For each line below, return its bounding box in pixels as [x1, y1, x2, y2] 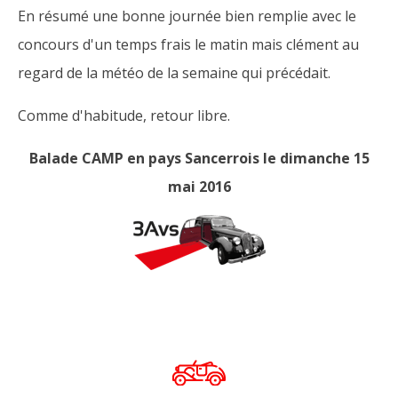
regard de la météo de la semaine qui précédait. [18, 62, 330, 83]
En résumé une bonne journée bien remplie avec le [18, 5, 356, 26]
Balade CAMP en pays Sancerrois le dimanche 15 [28, 147, 370, 168]
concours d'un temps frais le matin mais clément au [18, 34, 359, 54]
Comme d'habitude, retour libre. [18, 105, 230, 125]
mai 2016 [167, 176, 231, 196]
